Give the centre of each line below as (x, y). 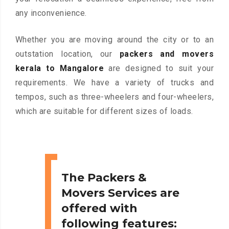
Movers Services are (120, 193)
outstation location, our (67, 54)
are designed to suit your (159, 68)
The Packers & (104, 178)
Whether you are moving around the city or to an (114, 40)
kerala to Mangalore (60, 68)
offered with (99, 209)
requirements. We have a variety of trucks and (114, 83)
